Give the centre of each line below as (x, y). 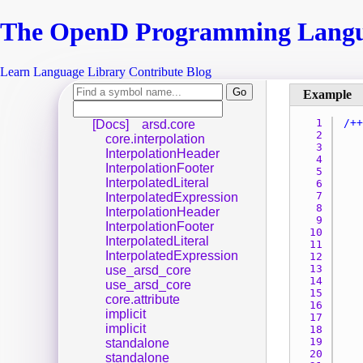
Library (107, 71)
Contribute (156, 71)
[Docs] (112, 124)
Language (59, 71)
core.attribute (143, 299)
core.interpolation (155, 139)
